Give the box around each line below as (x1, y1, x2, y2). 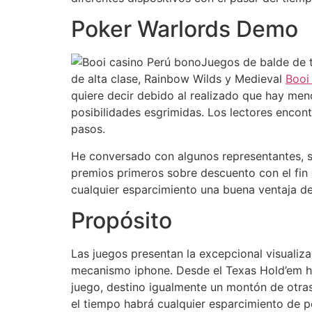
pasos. (71, 122, 105, 136)
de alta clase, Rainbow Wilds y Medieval (71, 72, 286, 86)
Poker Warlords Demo (71, 15, 298, 43)
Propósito (71, 206, 172, 234)
